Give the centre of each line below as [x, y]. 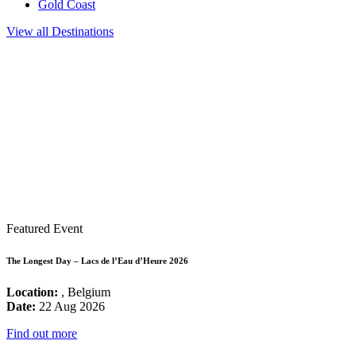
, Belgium [84, 292]
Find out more [42, 334]
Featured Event [44, 229]
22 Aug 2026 [70, 307]
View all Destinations [60, 32]
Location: [32, 292]
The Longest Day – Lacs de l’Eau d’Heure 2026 [97, 261]
